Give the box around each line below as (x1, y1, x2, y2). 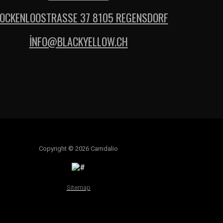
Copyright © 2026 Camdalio (39, 144, 118, 152)
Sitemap (66, 183, 91, 191)
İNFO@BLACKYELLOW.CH (29, 33, 128, 49)
